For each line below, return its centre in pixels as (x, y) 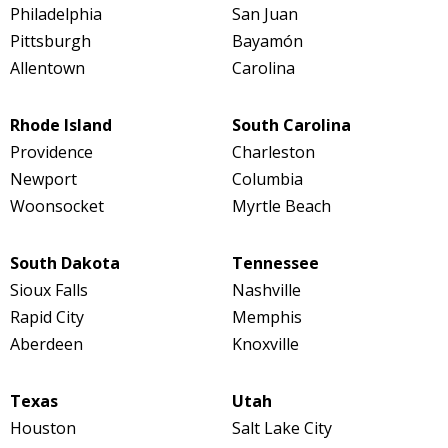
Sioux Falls (49, 290)
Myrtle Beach (281, 206)
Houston (43, 428)
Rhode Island (61, 125)
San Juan (264, 14)
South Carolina (291, 125)
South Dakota (65, 263)
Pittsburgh (50, 41)
